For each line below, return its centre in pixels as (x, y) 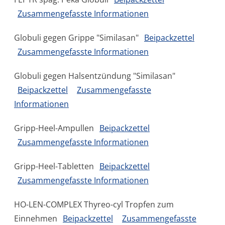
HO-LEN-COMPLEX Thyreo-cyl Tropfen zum (94, 204)
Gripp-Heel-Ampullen (55, 128)
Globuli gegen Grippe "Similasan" (77, 38)
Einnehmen (37, 218)
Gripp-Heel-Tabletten (55, 166)
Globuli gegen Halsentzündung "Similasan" (95, 76)
